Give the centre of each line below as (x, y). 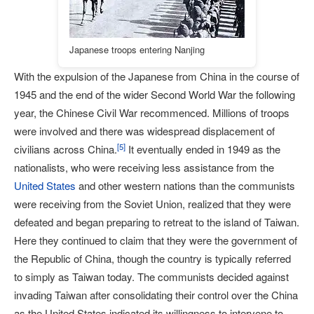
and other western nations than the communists (185, 186)
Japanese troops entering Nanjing (137, 50)
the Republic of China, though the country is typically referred (152, 259)
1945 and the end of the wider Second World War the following (155, 95)
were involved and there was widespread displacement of (144, 131)
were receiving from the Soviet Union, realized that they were (152, 204)
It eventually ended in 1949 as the (203, 149)
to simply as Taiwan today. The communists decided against (151, 277)
